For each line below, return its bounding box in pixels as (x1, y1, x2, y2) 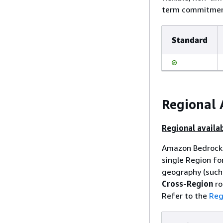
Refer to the (162, 190, 209, 201)
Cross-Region (162, 178, 213, 189)
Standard (172, 35, 208, 45)
